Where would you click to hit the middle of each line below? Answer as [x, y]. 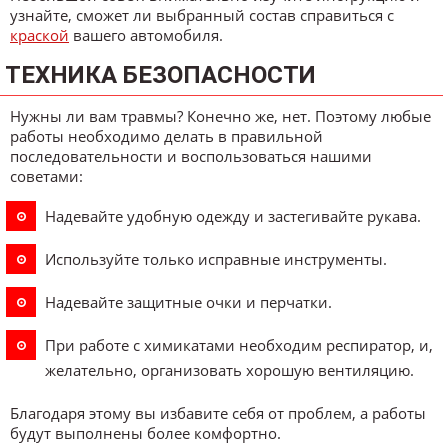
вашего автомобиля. [146, 35]
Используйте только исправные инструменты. [216, 258]
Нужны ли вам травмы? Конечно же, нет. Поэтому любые [220, 116]
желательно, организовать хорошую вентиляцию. [229, 370]
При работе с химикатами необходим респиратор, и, [239, 344]
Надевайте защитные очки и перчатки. [188, 301]
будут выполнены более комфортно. [145, 433]
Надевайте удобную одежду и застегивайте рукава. [233, 215]
